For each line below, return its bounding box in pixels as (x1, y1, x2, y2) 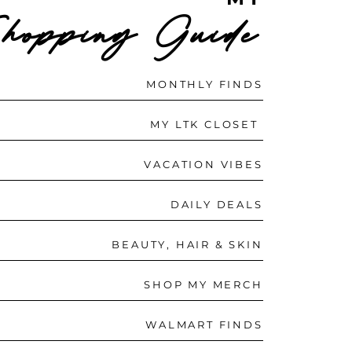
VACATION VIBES (144, 157, 263, 170)
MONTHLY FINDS (146, 77, 263, 90)
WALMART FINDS (145, 317, 263, 331)
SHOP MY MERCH (144, 277, 263, 291)
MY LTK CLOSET (150, 117, 263, 130)
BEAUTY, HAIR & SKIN (112, 237, 263, 251)
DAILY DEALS (170, 197, 263, 211)
